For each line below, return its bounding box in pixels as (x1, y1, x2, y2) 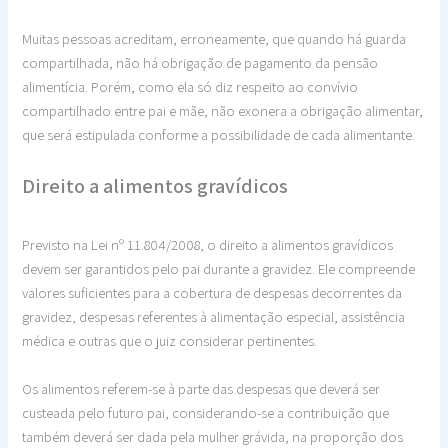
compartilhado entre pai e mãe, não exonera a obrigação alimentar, (22, 101, 424, 120)
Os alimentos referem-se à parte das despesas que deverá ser (22, 378, 381, 398)
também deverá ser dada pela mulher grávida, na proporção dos (22, 426, 404, 446)
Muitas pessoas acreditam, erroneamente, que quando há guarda (22, 29, 407, 48)
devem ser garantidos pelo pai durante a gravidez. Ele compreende (22, 259, 416, 279)
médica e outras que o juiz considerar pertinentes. (22, 331, 318, 351)
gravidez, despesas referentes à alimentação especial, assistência (22, 307, 406, 327)
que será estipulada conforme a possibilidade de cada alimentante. (22, 125, 416, 144)
